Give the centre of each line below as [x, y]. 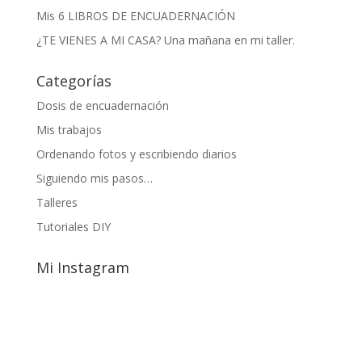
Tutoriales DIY [73, 226]
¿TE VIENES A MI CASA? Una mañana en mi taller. [165, 40]
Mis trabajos [69, 129]
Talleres [57, 202]
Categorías [74, 80]
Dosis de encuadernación [102, 105]
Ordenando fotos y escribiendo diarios [136, 154]
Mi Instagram [82, 267]
